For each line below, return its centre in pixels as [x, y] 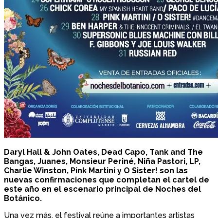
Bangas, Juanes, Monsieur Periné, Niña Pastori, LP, [102, 161]
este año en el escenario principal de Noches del [102, 189]
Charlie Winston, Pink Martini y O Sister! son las [96, 170]
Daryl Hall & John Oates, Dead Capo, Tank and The [103, 152]
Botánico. [23, 198]
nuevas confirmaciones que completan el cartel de [107, 180]
